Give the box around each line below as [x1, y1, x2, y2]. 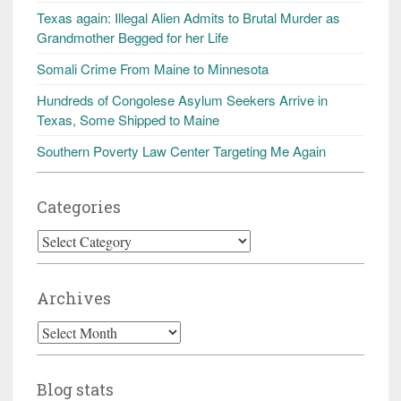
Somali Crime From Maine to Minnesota [37, 58, 269, 78]
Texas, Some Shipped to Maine [37, 109, 219, 129]
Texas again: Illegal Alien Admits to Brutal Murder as [37, 7, 340, 27]
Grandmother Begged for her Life [37, 27, 228, 47]
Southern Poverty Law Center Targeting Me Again [37, 141, 326, 160]
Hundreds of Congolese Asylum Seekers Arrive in [37, 90, 328, 109]
